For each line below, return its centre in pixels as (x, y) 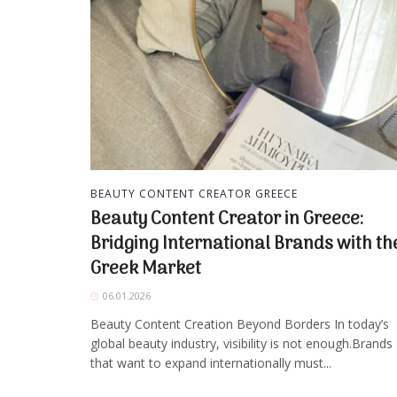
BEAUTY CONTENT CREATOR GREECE (194, 194)
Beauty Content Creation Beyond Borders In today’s (240, 324)
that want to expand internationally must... (211, 363)
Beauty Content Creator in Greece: (227, 220)
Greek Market (146, 270)
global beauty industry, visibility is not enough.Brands (241, 344)
